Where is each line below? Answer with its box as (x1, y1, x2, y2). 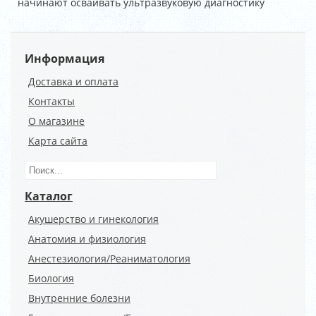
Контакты (28, 95, 75, 108)
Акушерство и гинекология (28, 212, 159, 226)
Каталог (25, 188, 73, 204)
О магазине (28, 114, 85, 128)
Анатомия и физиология (28, 232, 146, 245)
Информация (25, 51, 104, 66)
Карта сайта (28, 134, 87, 147)
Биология (28, 272, 74, 285)
